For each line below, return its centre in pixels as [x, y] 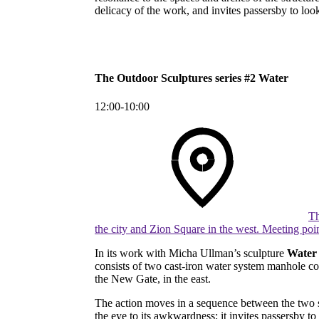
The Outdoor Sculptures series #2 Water [192, 78]
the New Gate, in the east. [153, 278]
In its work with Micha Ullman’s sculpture [191, 253]
